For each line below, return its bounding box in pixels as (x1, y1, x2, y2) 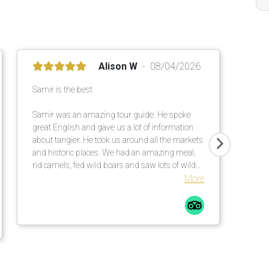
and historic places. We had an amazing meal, (32, 148, 196, 157)
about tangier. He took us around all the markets (32, 135, 203, 145)
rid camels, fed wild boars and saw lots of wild (32, 160, 196, 170)
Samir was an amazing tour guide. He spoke (32, 110, 191, 119)
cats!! (32, 173, 50, 183)
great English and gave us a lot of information (32, 122, 193, 132)
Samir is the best (32, 85, 92, 94)
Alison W (98, 61, 138, 72)
